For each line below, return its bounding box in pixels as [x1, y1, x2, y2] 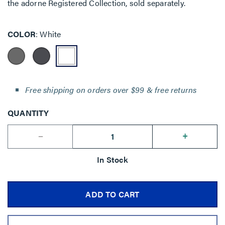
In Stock [97, 153, 128, 165]
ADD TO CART [85, 188, 140, 200]
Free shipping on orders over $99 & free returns [25, 83, 197, 95]
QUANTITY [8, 106, 49, 119]
